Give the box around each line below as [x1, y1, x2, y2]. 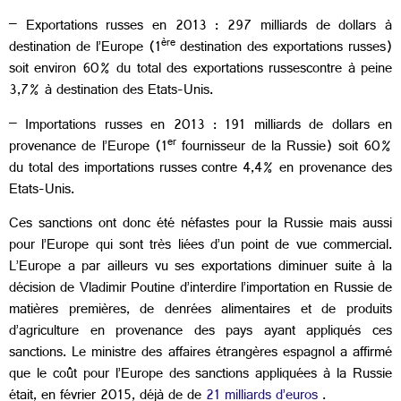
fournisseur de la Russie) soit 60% [176, 133, 392, 162]
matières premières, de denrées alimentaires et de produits [9, 296, 392, 325]
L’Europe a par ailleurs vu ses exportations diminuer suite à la [9, 253, 392, 282]
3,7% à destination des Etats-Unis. [9, 78, 213, 107]
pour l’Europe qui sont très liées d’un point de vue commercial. [9, 232, 392, 260]
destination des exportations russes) [175, 35, 393, 64]
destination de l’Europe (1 [9, 35, 161, 64]
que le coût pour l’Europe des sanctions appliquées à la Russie [9, 361, 392, 389]
